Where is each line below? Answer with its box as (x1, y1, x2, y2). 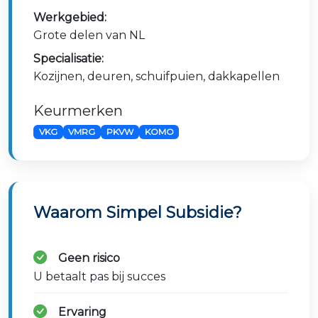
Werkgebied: (33, 11, 106, 24)
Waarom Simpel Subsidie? (33, 202, 242, 223)
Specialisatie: (33, 52, 104, 65)
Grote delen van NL (33, 28, 145, 42)
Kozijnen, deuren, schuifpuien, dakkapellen (33, 70, 280, 83)
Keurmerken (33, 102, 123, 119)
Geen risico (58, 251, 120, 265)
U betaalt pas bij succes (33, 270, 165, 284)
